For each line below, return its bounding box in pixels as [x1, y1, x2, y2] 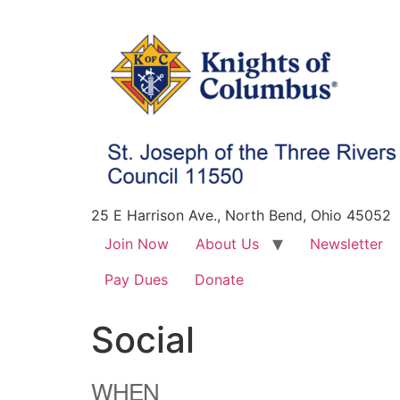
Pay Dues [104, 271, 168, 288]
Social [91, 318, 195, 362]
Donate [195, 271, 244, 288]
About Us [196, 235, 259, 253]
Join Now [104, 235, 169, 253]
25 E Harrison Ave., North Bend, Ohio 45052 [91, 206, 391, 224]
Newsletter [310, 235, 383, 253]
